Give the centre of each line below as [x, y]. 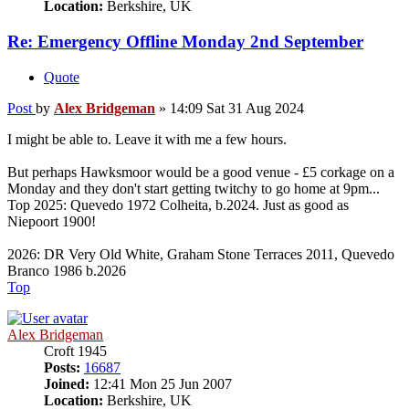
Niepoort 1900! [52, 221]
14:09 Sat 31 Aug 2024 [237, 108]
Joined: [67, 383]
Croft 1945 [75, 351]
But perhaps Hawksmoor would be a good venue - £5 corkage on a [201, 172]
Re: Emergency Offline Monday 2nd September [185, 42]
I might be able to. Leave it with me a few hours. [147, 139]
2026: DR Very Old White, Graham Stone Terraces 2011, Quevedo [201, 254]
